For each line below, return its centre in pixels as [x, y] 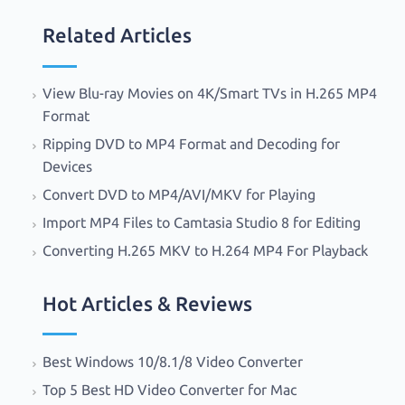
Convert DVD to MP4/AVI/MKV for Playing [179, 194]
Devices [67, 166]
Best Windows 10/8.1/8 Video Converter [174, 361]
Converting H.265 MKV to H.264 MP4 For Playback [205, 250]
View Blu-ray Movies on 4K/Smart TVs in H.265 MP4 [209, 93]
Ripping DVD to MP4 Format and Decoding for [191, 143]
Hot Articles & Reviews [147, 303]
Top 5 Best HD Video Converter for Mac [171, 389]
